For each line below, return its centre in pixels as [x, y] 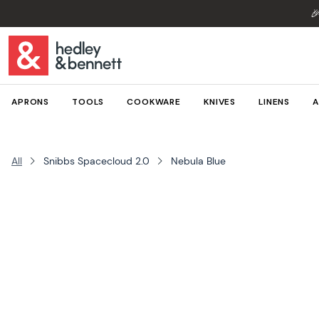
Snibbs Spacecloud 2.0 [96, 161]
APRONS [31, 102]
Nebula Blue [198, 161]
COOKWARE [154, 102]
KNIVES [220, 102]
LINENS [274, 102]
